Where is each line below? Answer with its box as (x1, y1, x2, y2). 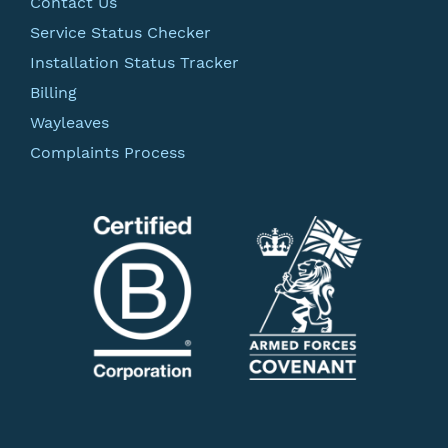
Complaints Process (30, 143, 185, 162)
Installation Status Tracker (30, 53, 239, 72)
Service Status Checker (30, 23, 211, 42)
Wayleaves (30, 113, 109, 132)
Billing (30, 83, 77, 102)
